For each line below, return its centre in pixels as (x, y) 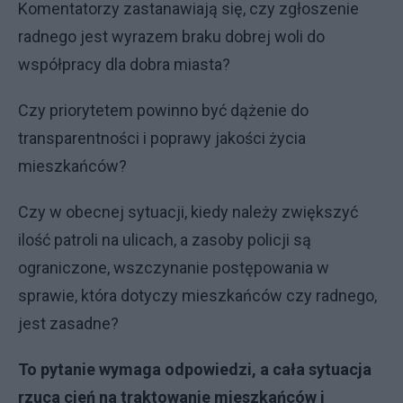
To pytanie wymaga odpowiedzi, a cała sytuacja (195, 369)
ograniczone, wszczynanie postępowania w (174, 268)
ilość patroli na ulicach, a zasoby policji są (165, 240)
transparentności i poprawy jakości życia (162, 138)
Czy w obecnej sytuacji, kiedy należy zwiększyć (188, 212)
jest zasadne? (68, 323)
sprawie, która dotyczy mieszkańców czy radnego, (197, 296)
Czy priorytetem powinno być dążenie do (163, 110)
